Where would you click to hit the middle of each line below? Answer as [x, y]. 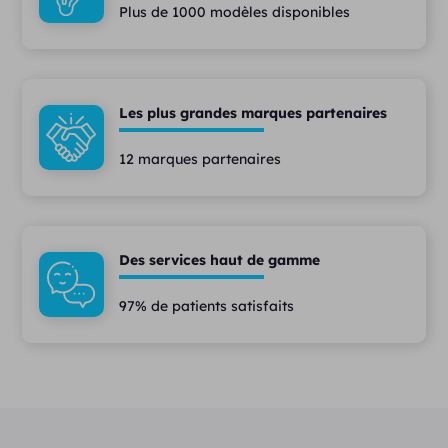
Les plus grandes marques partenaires [252, 113]
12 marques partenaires [199, 159]
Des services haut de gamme [219, 260]
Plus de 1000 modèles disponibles [234, 12]
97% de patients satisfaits [206, 306]
